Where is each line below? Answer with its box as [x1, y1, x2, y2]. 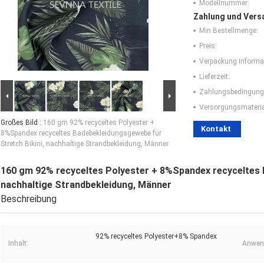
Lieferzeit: [199, 72, 230, 81]
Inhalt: [8, 239, 28, 247]
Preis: [199, 41, 217, 50]
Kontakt [201, 124, 231, 133]
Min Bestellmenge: [199, 26, 258, 35]
